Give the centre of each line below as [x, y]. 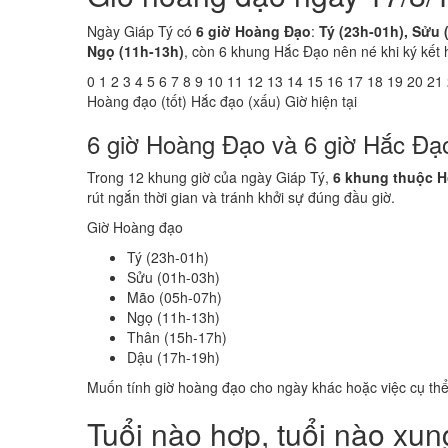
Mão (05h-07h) [174, 297]
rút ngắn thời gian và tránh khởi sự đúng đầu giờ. [241, 197]
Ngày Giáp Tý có [141, 31]
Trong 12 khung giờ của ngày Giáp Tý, [210, 177]
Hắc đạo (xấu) [236, 101]
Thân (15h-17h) [177, 337]
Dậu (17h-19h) [173, 357]
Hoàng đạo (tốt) [137, 101]
